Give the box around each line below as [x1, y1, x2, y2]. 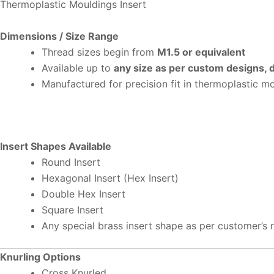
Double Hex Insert [42, 187, 125, 200]
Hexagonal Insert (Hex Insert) [42, 171, 179, 184]
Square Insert [42, 203, 103, 216]
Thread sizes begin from [42, 45, 157, 58]
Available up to [42, 61, 114, 74]
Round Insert [42, 155, 100, 168]
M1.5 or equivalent [157, 45, 245, 58]
